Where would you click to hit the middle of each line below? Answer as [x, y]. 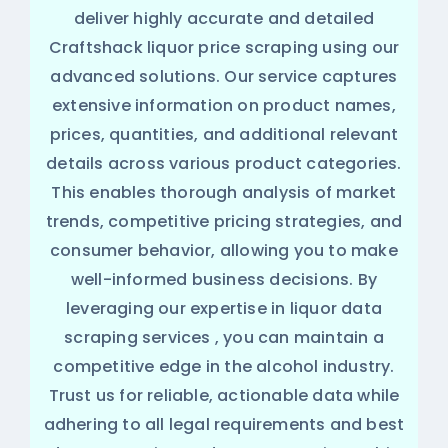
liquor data [335, 308]
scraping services [137, 337]
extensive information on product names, [224, 105]
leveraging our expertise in [178, 308]
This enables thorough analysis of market [224, 192]
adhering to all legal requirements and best [224, 424]
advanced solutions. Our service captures [224, 76]
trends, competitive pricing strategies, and [224, 221]
